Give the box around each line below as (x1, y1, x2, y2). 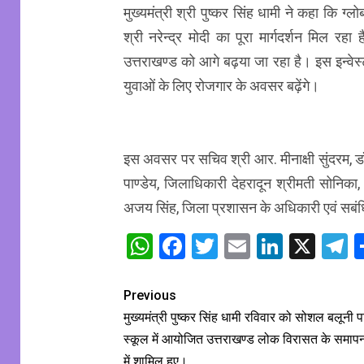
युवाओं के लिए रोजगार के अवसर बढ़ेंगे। (123, 77, 319, 95)
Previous (123, 288, 176, 304)
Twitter (217, 231, 297, 262)
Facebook (184, 231, 293, 262)
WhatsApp (152, 231, 270, 262)
